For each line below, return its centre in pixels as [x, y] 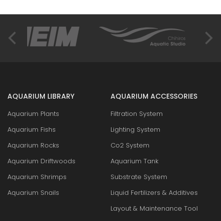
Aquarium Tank [134, 161]
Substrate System [139, 177]
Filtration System [137, 113]
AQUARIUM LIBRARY [41, 96]
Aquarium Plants [33, 113]
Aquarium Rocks [33, 145]
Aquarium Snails [33, 192]
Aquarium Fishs [32, 129]
